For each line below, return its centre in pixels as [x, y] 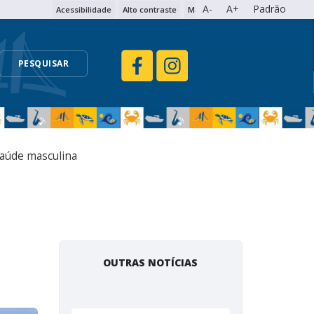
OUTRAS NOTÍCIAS [151, 262]
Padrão [269, 9]
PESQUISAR [43, 64]
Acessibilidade [84, 9]
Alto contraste [150, 9]
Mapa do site [213, 9]
